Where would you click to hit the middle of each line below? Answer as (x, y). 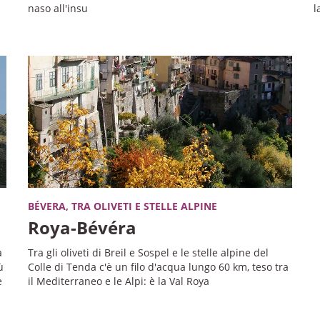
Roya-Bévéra (82, 227)
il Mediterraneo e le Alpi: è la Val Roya (118, 281)
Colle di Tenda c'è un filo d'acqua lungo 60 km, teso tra (158, 266)
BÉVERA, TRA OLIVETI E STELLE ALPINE (122, 206)
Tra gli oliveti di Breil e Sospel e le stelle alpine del (148, 252)
